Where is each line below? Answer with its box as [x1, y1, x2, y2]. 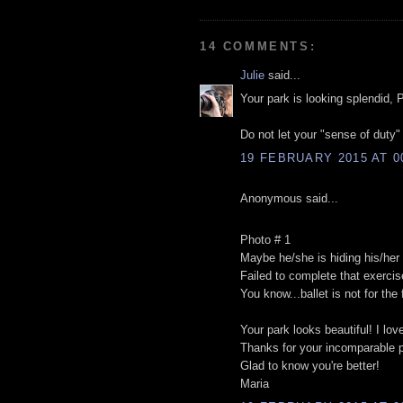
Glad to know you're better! [240, 359, 380, 373]
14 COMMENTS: [200, 39, 317, 53]
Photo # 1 [240, 233, 291, 247]
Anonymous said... [240, 191, 338, 205]
